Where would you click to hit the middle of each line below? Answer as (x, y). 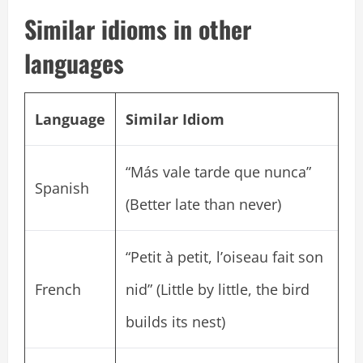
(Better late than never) (203, 205)
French (58, 290)
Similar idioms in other (138, 29)
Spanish (62, 188)
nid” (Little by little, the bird (218, 290)
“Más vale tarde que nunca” (218, 172)
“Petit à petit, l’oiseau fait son (224, 257)
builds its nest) (175, 322)
